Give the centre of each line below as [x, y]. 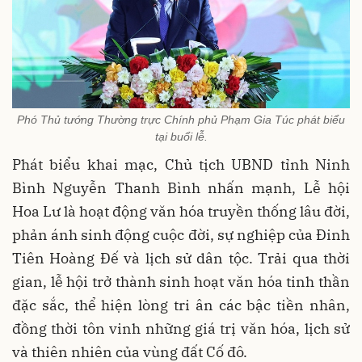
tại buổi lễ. [181, 136]
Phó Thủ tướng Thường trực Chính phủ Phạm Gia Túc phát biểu [181, 119]
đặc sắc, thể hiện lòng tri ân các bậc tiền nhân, [181, 305]
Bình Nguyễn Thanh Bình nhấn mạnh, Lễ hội [181, 187]
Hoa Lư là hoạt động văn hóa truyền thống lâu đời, [181, 211]
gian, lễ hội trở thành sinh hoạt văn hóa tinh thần [181, 281]
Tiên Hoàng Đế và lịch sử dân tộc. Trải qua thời [181, 258]
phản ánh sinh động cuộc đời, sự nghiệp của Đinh [181, 234]
